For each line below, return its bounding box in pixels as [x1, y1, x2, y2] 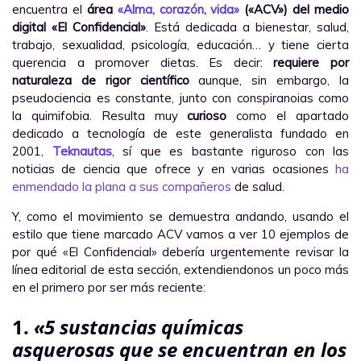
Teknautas [52, 143, 112, 159]
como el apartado [226, 107, 350, 123]
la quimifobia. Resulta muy [12, 107, 188, 123]
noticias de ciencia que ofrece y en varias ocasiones [12, 160, 329, 176]
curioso [187, 107, 227, 123]
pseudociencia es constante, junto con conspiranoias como [12, 89, 349, 106]
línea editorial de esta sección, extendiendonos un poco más [12, 261, 349, 277]
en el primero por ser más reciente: [12, 279, 205, 295]
